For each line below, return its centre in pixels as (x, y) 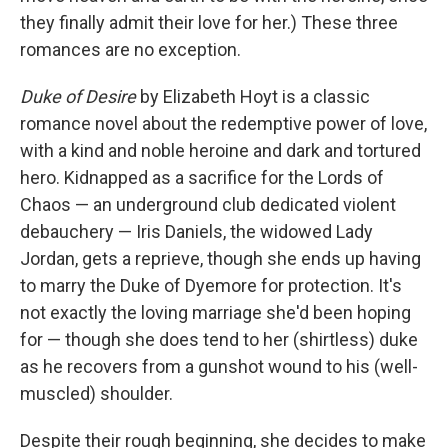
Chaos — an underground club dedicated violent (208, 204)
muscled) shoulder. (96, 393)
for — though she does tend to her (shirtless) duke (219, 339)
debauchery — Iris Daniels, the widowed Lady (196, 231)
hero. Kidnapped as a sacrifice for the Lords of (202, 177)
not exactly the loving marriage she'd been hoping (215, 312)
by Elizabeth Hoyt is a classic (255, 96)
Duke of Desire (80, 96)
